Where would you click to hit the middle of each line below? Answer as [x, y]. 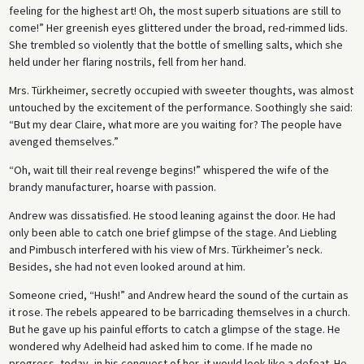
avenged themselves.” [63, 141]
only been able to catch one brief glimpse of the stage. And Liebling [173, 232]
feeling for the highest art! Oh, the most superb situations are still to [175, 10]
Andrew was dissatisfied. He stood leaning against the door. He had [172, 215]
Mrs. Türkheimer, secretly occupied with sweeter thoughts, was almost [181, 90]
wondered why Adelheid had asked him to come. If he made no [160, 346]
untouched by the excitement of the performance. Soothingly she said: [180, 107]
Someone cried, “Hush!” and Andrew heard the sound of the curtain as [178, 295]
